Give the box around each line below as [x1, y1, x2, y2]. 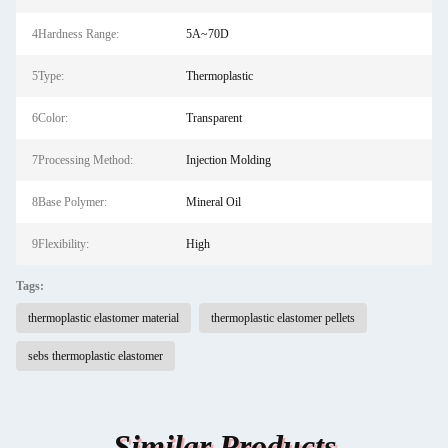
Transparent [185, 111, 242, 125]
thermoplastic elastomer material [28, 311, 179, 325]
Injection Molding [185, 153, 271, 167]
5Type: [32, 69, 64, 83]
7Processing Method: [32, 153, 133, 167]
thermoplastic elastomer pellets [211, 311, 355, 325]
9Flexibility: [32, 237, 89, 251]
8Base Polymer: [32, 195, 107, 209]
